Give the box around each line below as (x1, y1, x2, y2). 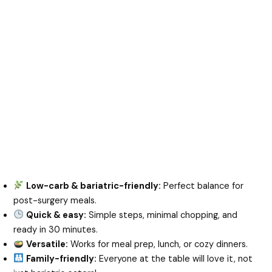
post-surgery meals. (13, 194, 97, 206)
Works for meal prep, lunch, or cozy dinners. (68, 238, 248, 250)
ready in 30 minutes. (13, 223, 98, 236)
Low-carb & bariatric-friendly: (26, 180, 161, 192)
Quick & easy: (26, 209, 87, 221)
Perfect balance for (161, 180, 244, 192)
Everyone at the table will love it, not (97, 253, 253, 265)
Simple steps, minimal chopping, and (86, 209, 238, 221)
